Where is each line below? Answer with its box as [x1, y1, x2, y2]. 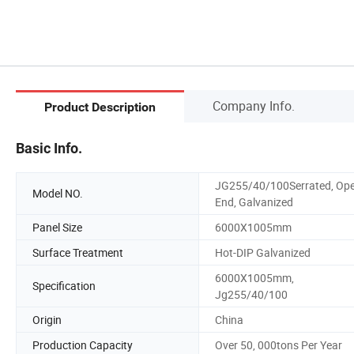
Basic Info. [16, 139, 82, 156]
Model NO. [32, 186, 83, 201]
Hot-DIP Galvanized [215, 244, 311, 260]
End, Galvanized [215, 194, 293, 209]
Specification [32, 278, 96, 294]
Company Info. [213, 96, 295, 115]
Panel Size [32, 219, 82, 235]
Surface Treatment [32, 244, 123, 260]
